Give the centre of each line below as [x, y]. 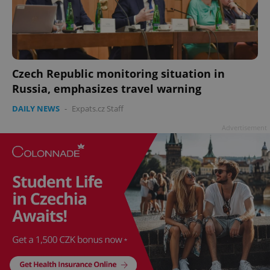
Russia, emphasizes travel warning [107, 89]
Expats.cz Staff [98, 109]
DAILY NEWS [36, 109]
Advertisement [244, 128]
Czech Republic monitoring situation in [118, 74]
